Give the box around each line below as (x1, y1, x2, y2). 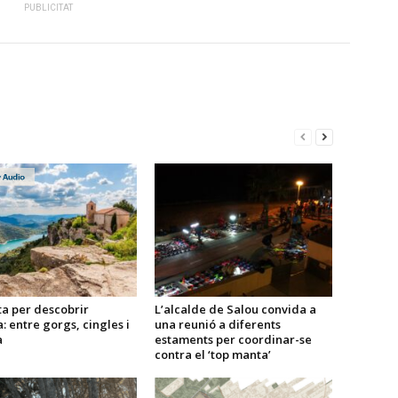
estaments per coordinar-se (154, 331, 312, 347)
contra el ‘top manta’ (154, 346, 271, 362)
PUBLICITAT (23, 3, 73, 12)
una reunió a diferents (154, 316, 281, 332)
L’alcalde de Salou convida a (154, 301, 316, 317)
